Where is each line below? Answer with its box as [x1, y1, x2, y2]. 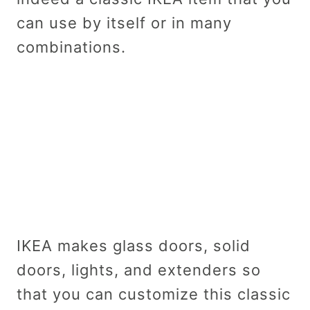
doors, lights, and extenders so [17, 260, 261, 279]
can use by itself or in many [17, 13, 232, 32]
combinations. [17, 37, 126, 56]
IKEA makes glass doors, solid [17, 236, 250, 255]
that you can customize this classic [17, 284, 291, 303]
